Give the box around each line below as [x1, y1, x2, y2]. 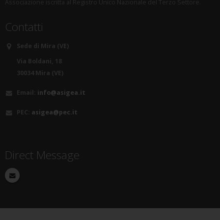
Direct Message [5, 147, 80, 163]
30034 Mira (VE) [17, 69, 63, 77]
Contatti [5, 19, 43, 34]
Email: [17, 88, 36, 97]
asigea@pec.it [31, 108, 78, 116]
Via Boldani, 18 [17, 57, 62, 65]
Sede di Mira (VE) [17, 42, 69, 50]
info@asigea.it [37, 88, 85, 97]
